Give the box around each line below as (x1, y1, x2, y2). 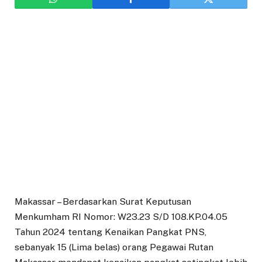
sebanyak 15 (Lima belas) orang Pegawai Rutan (15, 242, 213, 253)
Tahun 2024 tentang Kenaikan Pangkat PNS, (15, 226, 206, 238)
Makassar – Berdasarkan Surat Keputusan (15, 196, 191, 208)
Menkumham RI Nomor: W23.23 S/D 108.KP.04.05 (15, 211, 227, 223)
